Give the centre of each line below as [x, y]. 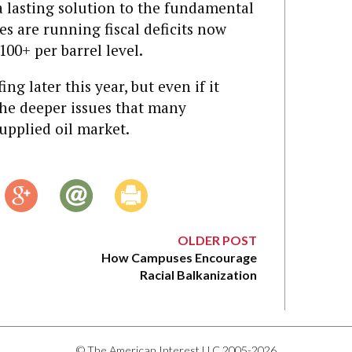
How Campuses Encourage [179, 258]
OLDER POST [217, 240]
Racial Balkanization [198, 275]
